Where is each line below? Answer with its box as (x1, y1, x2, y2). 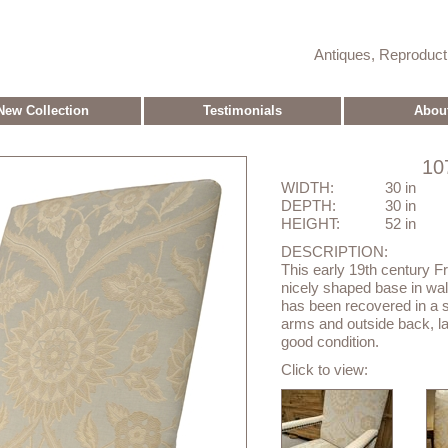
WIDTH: (281, 179, 334, 197)
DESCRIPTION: (281, 243, 388, 261)
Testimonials (203, 102, 282, 118)
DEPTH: (281, 197, 336, 215)
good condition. (281, 333, 379, 351)
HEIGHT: (281, 215, 340, 233)
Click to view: (281, 361, 368, 379)
